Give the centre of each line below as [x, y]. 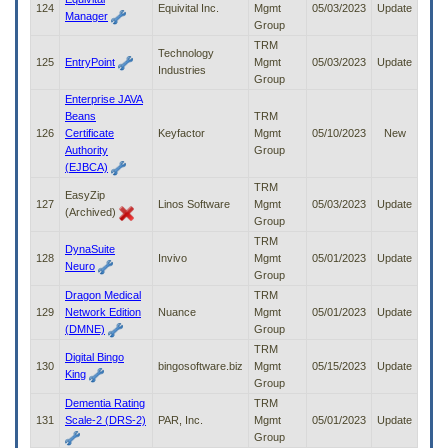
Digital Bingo [94, 357]
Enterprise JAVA [104, 99]
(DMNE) [85, 329]
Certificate [89, 133]
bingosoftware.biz [200, 366]
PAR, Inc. [180, 420]
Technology [186, 53]
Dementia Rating [105, 403]
